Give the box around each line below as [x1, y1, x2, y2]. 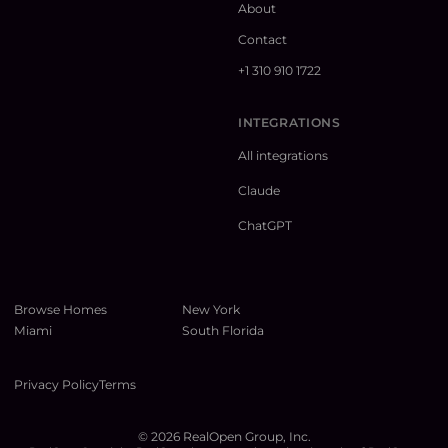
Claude [238, 183, 280, 199]
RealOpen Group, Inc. [179, 429, 311, 445]
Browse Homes [14, 302, 107, 318]
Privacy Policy [14, 377, 99, 393]
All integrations [238, 148, 328, 164]
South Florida [182, 323, 264, 339]
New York [182, 302, 240, 318]
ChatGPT [238, 218, 292, 234]
